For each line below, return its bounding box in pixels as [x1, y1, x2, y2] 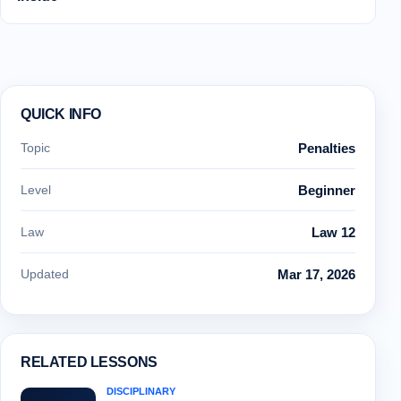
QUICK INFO [21, 107, 101, 123]
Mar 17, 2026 [277, 267, 355, 283]
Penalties [298, 141, 355, 157]
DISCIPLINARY [107, 386, 175, 397]
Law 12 [311, 225, 355, 241]
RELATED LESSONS [21, 354, 158, 371]
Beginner [298, 183, 355, 199]
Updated [21, 267, 69, 282]
